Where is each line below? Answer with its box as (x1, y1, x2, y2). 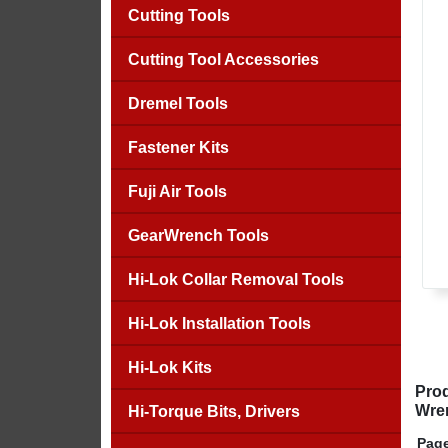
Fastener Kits (127, 139, 229, 156)
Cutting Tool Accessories (127, 51, 319, 68)
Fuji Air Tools (127, 183, 227, 200)
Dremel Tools (127, 95, 228, 112)
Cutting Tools (127, 7, 230, 24)
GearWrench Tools (127, 227, 269, 244)
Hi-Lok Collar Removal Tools (127, 271, 344, 288)
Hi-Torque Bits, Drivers (127, 403, 300, 420)
